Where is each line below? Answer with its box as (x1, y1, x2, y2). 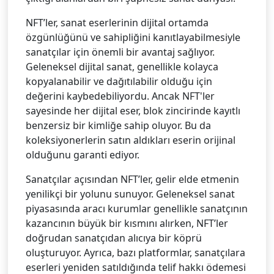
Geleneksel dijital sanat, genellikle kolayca (25, 59, 218, 73)
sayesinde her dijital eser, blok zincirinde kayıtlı (25, 103, 240, 117)
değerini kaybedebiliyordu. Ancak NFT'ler (25, 89, 215, 103)
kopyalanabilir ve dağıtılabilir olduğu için (25, 74, 212, 88)
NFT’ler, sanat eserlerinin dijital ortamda (25, 15, 209, 29)
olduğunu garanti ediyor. (25, 147, 139, 161)
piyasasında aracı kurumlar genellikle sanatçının (25, 201, 248, 215)
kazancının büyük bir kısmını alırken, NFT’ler (25, 216, 228, 230)
